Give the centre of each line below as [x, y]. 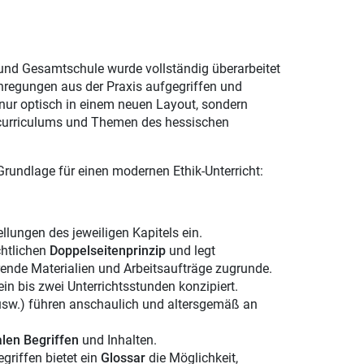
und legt [192, 251]
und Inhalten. [117, 340]
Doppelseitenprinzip [109, 251]
